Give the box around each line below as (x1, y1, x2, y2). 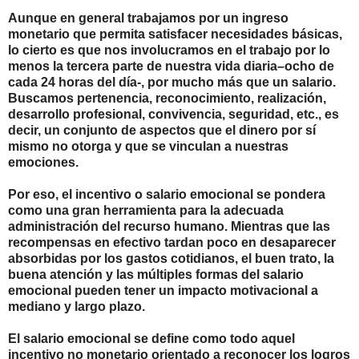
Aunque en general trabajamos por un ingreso (8, 11, 288, 26)
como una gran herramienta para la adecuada (8, 204, 284, 218)
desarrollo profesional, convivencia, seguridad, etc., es (8, 107, 339, 122)
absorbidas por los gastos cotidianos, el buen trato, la (8, 252, 334, 266)
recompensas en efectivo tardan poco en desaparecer (8, 236, 336, 250)
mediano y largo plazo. (8, 300, 145, 314)
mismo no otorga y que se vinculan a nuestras (8, 139, 288, 154)
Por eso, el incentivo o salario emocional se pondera (8, 188, 325, 202)
